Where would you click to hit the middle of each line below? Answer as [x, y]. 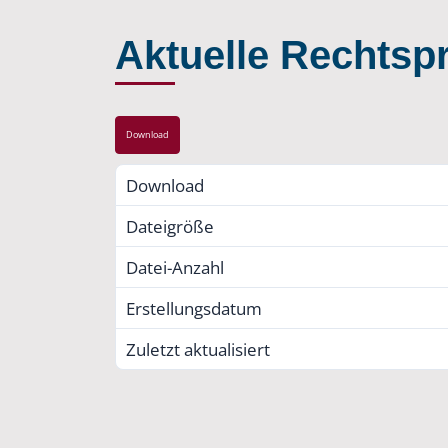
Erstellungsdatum [193, 308]
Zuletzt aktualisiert [197, 349]
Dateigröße [169, 226]
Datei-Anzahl [174, 267]
